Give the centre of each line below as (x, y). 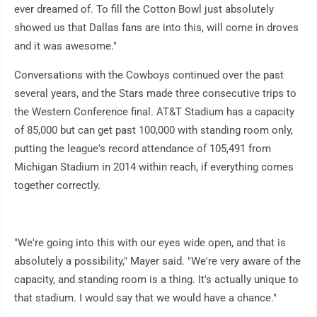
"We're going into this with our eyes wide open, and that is (150, 243)
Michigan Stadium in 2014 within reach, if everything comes (154, 167)
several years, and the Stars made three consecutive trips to (155, 94)
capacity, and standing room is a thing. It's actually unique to (156, 280)
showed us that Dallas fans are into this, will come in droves (156, 28)
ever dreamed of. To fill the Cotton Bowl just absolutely (144, 10)
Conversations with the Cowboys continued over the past (149, 75)
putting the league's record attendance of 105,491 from (143, 149)
